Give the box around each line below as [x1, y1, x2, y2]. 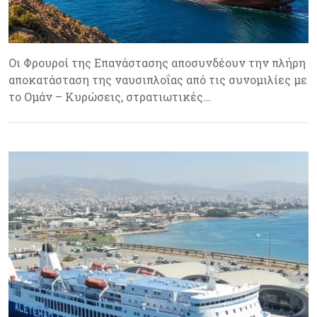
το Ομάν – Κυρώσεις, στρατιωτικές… [8, 89, 211, 105]
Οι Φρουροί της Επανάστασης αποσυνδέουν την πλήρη [8, 55, 306, 71]
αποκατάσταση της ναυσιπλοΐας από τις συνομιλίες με [8, 72, 307, 88]
